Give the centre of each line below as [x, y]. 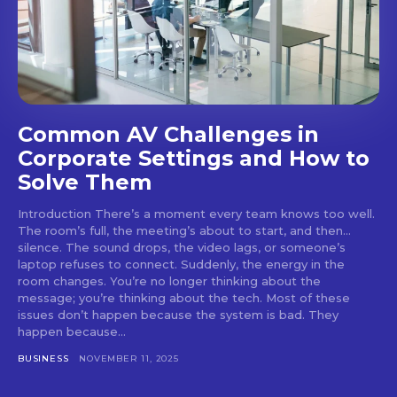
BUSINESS [43, 358]
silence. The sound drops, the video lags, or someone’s [182, 247]
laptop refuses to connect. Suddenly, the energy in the [181, 264]
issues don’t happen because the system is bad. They [178, 314]
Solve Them [85, 182]
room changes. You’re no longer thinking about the [169, 280]
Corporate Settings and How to [194, 158]
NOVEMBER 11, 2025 [129, 358]
